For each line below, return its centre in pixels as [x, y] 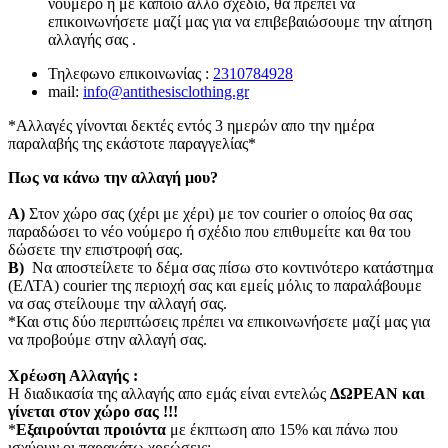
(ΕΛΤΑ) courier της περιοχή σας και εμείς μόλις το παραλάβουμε [215, 286]
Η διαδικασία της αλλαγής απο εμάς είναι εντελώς [169, 394]
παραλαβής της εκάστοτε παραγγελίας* [132, 144]
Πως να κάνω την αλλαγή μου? [113, 178]
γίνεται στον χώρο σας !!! [93, 412]
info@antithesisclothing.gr [166, 92]
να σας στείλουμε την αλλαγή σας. [117, 304]
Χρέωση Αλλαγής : [73, 376]
